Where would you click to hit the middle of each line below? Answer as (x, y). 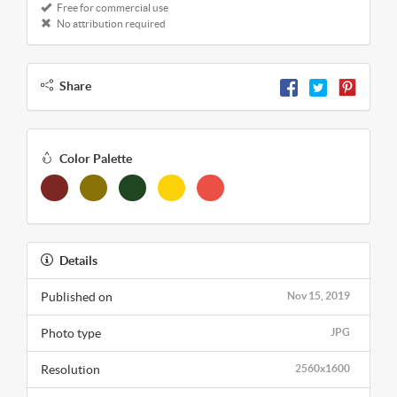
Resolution (70, 369)
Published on (77, 296)
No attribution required (110, 24)
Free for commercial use (112, 8)
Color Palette (96, 158)
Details (78, 260)
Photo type (71, 333)
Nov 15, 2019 (319, 295)
